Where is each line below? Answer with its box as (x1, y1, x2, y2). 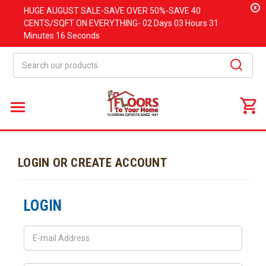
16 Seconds (56, 31, 100, 40)
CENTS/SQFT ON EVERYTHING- (24, 18, 142, 28)
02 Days (142, 18, 174, 28)
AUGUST (46, 6, 79, 15)
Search (13, 54, 40, 64)
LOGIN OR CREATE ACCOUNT (18, 156, 167, 170)
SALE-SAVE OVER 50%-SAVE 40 (79, 6, 201, 15)
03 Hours (174, 18, 209, 28)
